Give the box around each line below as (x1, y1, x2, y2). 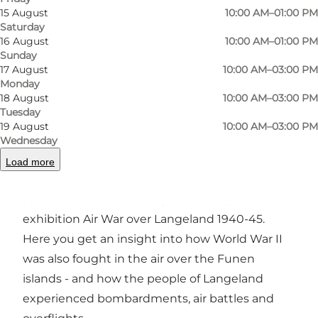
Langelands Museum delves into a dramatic (23, 172, 270, 186)
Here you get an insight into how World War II (23, 231, 283, 246)
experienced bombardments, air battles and (23, 291, 274, 305)
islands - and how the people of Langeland (23, 271, 263, 285)
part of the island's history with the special (23, 192, 261, 206)
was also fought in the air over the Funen (23, 251, 255, 265)
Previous (138, 98, 177, 109)
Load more (6, 155, 55, 168)
